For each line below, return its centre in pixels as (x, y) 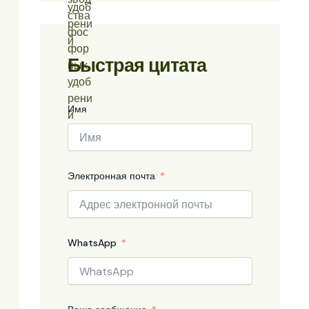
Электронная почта (111, 176)
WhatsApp (92, 243)
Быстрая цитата (137, 66)
